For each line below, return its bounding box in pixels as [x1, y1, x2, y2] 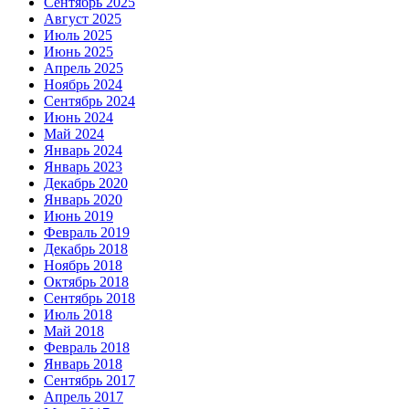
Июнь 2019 [44, 207, 113, 224]
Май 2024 [44, 125, 104, 142]
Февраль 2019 [44, 224, 130, 240]
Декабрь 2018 [44, 240, 128, 257]
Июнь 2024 [44, 109, 113, 125]
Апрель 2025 [44, 59, 123, 76]
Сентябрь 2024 [44, 92, 135, 109]
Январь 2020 [44, 191, 122, 207]
